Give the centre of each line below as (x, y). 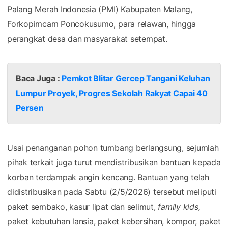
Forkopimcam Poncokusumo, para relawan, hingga (102, 24)
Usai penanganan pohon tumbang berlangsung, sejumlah (113, 147)
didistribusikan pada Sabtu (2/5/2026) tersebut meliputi (112, 192)
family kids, (179, 206)
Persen (30, 108)
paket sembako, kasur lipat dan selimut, (83, 206)
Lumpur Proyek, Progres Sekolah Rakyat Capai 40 (112, 93)
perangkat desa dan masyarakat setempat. (87, 38)
